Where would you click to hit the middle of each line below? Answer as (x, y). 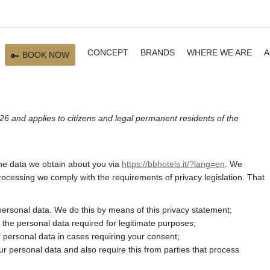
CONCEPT (108, 53)
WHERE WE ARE (219, 53)
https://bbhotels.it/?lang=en (173, 164)
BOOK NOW (46, 55)
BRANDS (158, 53)
